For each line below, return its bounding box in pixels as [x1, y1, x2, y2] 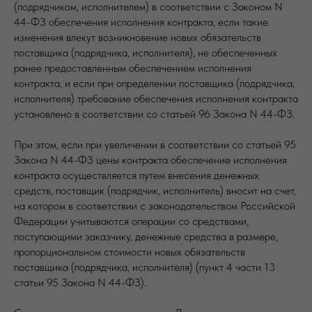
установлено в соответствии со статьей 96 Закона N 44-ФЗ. [14, 107, 295, 120]
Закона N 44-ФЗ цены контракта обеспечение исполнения [14, 153, 287, 166]
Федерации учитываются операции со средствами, [14, 214, 249, 228]
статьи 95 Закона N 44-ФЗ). [14, 275, 146, 289]
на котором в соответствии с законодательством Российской [14, 198, 295, 212]
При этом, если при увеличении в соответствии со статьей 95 [14, 137, 296, 151]
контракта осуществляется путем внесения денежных [14, 168, 259, 182]
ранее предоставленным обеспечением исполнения [14, 61, 251, 75]
